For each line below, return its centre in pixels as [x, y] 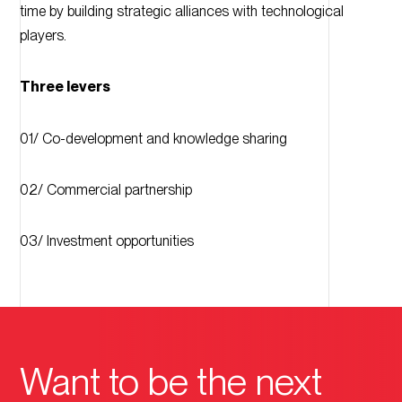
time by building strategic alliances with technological [181, 11]
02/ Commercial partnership [105, 189]
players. [43, 35]
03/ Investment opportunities [106, 240]
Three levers [65, 87]
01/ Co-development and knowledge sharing [153, 138]
